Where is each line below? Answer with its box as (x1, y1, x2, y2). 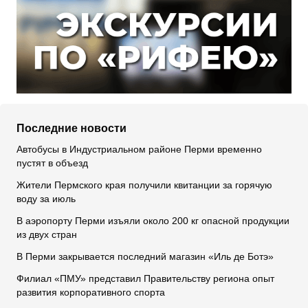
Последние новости (16, 122, 126, 135)
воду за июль (16, 194, 76, 205)
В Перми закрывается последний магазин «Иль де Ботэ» (16, 252, 274, 263)
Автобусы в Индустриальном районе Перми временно (16, 144, 262, 155)
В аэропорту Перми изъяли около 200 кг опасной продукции (16, 216, 289, 227)
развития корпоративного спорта (16, 287, 165, 298)
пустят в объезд (16, 158, 88, 169)
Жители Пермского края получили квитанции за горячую (16, 180, 272, 191)
